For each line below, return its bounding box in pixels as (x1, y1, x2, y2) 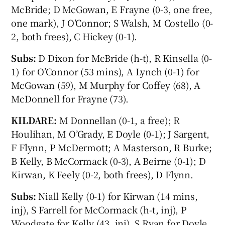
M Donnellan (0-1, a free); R (59, 113, 180, 127)
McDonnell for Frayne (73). (11, 91, 129, 105)
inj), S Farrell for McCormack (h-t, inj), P (11, 202, 187, 216)
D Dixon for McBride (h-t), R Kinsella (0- (36, 51, 212, 64)
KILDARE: (11, 113, 59, 127)
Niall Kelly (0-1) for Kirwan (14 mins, (38, 189, 198, 202)
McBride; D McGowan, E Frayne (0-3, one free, (11, 2, 212, 16)
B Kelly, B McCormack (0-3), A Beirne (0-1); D (11, 154, 206, 167)
